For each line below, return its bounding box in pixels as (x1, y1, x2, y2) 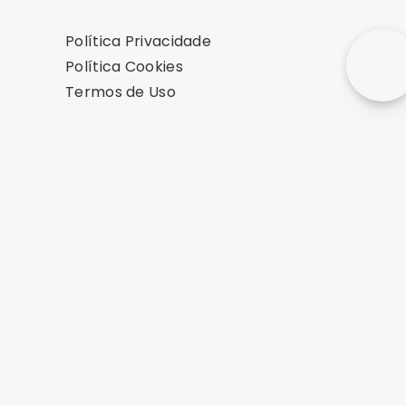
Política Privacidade (65, 31, 211, 53)
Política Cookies (65, 56, 183, 78)
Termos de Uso (65, 82, 176, 103)
